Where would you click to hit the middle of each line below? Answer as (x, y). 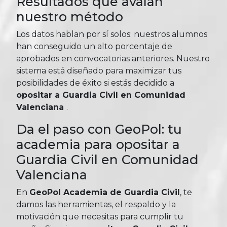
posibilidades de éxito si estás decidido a (95, 83)
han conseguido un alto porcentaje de (94, 47)
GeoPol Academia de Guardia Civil (105, 193)
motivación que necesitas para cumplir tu (100, 217)
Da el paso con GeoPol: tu (99, 129)
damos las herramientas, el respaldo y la (96, 205)
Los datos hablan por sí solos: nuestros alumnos (112, 34)
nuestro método (70, 17)
